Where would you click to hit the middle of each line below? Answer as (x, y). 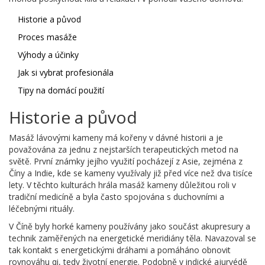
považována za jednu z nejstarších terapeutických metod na (124, 150)
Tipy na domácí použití (61, 91)
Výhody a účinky (48, 55)
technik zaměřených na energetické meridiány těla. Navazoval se (132, 238)
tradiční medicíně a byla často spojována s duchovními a (117, 197)
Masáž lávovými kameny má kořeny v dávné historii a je (116, 138)
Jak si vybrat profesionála (66, 73)
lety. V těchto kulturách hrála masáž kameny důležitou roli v (122, 185)
